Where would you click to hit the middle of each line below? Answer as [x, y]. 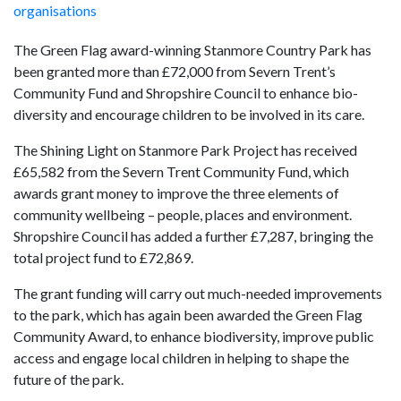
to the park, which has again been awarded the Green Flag [188, 315]
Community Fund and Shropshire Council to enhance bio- [186, 93]
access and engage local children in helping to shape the [181, 358]
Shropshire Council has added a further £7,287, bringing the [193, 236]
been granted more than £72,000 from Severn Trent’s [175, 72]
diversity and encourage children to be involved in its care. [189, 115]
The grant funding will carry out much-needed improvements [198, 294]
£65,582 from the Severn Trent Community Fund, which [181, 172]
